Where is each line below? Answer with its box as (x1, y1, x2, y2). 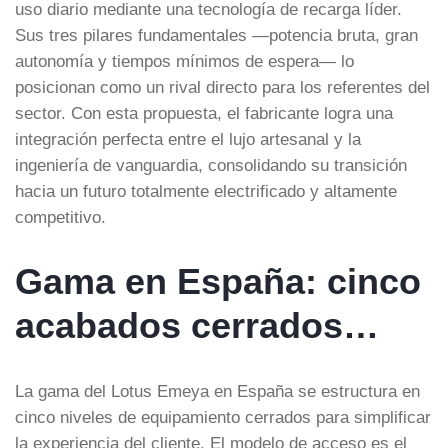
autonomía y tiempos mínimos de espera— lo (15, 51, 354, 70)
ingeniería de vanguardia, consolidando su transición (15, 155, 407, 174)
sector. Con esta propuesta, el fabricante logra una (15, 103, 393, 122)
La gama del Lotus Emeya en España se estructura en (15, 381, 420, 400)
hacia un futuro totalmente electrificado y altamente (15, 181, 397, 200)
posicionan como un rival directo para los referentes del (15, 77, 430, 96)
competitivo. (15, 207, 106, 226)
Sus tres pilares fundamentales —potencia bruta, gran (15, 25, 418, 44)
